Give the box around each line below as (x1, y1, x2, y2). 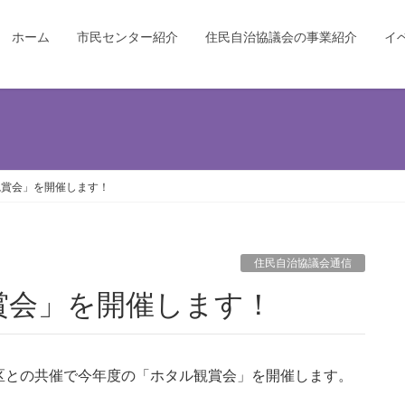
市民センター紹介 (77, 30, 178, 44)
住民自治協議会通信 (254, 257, 352, 270)
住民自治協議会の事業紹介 (205, 30, 357, 44)
